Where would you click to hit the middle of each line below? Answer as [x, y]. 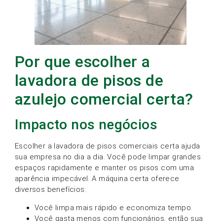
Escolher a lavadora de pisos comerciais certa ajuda [108, 146]
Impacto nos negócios [86, 125]
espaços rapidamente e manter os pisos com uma [104, 168]
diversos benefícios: [51, 190]
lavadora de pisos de [89, 81]
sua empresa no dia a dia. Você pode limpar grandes [108, 157]
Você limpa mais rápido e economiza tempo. [114, 207]
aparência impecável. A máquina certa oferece [97, 179]
